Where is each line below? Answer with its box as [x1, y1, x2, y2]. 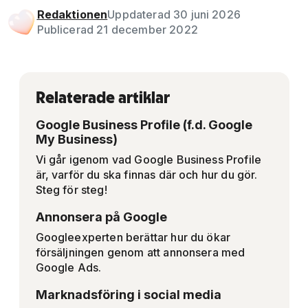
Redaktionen [36, 8, 108, 22]
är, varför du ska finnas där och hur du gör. [35, 168, 258, 182]
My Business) [35, 132, 118, 147]
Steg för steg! [35, 183, 107, 197]
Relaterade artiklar [35, 87, 170, 108]
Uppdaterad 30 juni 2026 [107, 8, 241, 22]
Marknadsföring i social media [35, 287, 221, 302]
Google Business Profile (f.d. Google [35, 118, 252, 133]
